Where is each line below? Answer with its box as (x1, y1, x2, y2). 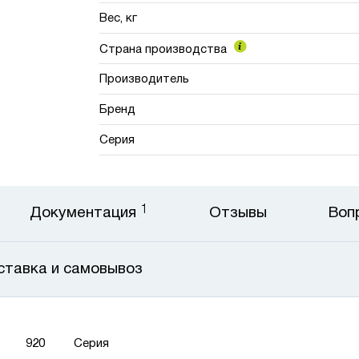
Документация (30, 205, 140, 220)
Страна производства (99, 43, 231, 55)
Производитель (99, 73, 190, 85)
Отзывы (209, 205, 268, 220)
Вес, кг (99, 12, 138, 24)
